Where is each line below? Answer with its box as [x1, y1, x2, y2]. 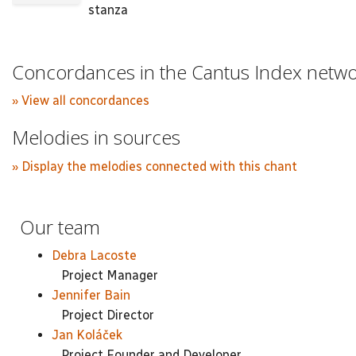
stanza [88, 2, 129, 17]
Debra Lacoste [52, 248, 137, 263]
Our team [20, 213, 100, 240]
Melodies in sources [12, 124, 180, 150]
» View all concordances [12, 93, 149, 108]
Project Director [52, 308, 154, 323]
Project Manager [52, 268, 158, 283]
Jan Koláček [52, 327, 122, 342]
